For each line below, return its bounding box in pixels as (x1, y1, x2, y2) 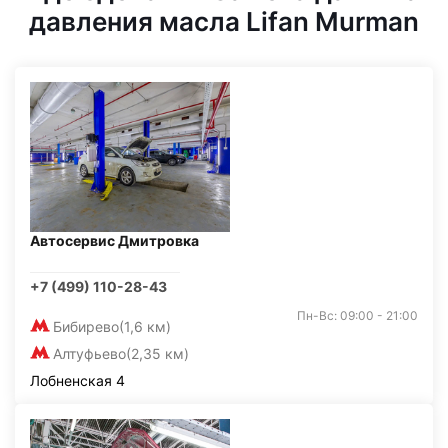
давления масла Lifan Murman (29, 6, 419, 37)
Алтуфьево (53, 345, 126, 362)
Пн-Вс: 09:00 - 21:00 (297, 308, 418, 323)
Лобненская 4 (30, 372, 125, 389)
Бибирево (53, 318, 119, 335)
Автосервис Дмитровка (30, 232, 199, 249)
